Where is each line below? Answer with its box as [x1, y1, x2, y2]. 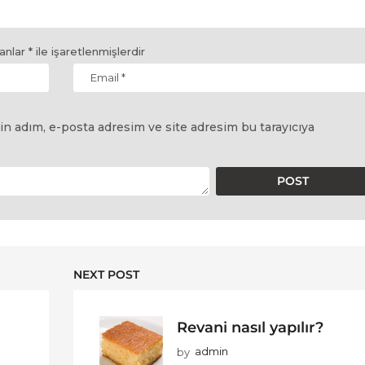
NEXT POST [73, 267, 140, 283]
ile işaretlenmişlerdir [33, 44, 145, 58]
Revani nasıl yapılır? [177, 319, 324, 336]
